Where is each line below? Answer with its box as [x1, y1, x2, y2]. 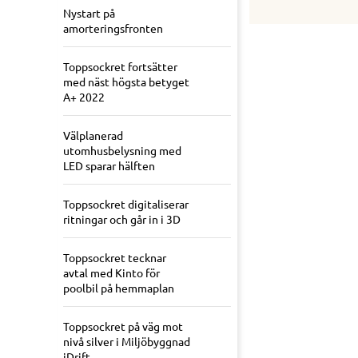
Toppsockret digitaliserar [63, 197, 189, 212]
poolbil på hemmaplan [63, 280, 174, 296]
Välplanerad [63, 128, 123, 143]
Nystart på [63, 6, 115, 21]
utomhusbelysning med [63, 143, 181, 158]
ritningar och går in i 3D [63, 212, 181, 227]
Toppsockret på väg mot [63, 319, 183, 334]
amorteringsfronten [63, 21, 163, 36]
